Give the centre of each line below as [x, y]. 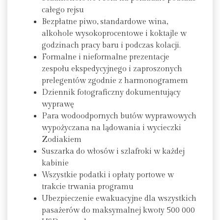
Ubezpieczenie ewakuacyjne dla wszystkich [119, 198]
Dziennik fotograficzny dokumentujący [111, 92]
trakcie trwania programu [88, 187]
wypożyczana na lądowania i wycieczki [111, 128]
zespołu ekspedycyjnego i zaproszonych [112, 69]
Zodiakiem [62, 139]
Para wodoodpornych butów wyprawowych [119, 116]
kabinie [55, 163]
